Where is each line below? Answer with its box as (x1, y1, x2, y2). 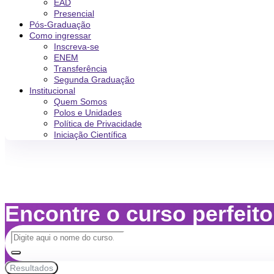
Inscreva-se (54, 42, 99, 51)
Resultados (10, 263, 53, 273)
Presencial (54, 9, 94, 18)
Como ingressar (29, 31, 91, 40)
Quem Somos (54, 97, 107, 106)
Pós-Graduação (29, 20, 91, 29)
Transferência (54, 64, 107, 73)
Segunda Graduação (54, 75, 135, 84)
